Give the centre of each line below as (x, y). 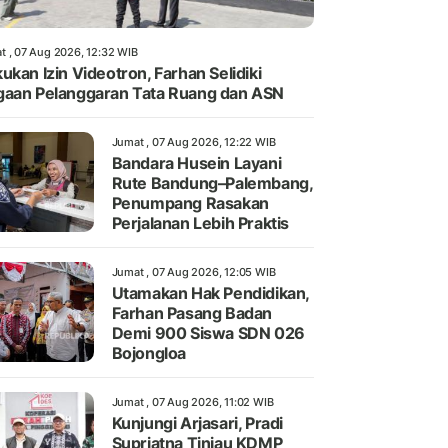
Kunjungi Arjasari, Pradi (197, 423)
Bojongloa (148, 353)
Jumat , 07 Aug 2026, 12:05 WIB (193, 272)
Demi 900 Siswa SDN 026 (208, 333)
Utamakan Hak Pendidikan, (210, 293)
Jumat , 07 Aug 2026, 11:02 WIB (192, 402)
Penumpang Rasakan (190, 203)
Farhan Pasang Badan (191, 313)
